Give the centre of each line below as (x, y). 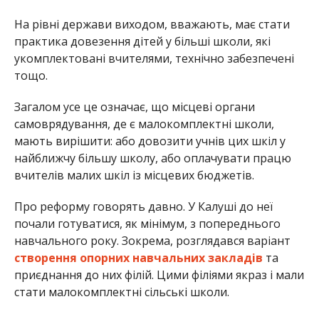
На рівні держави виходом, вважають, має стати (152, 24)
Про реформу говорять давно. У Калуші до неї (143, 206)
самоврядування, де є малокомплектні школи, (144, 124)
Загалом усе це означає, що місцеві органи (134, 106)
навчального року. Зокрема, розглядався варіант (152, 240)
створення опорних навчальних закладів (138, 257)
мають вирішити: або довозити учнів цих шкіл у (150, 141)
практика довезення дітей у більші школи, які (142, 41)
